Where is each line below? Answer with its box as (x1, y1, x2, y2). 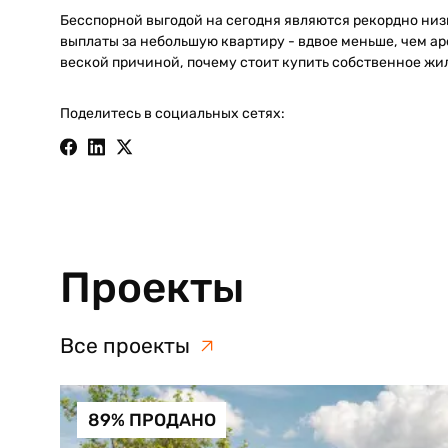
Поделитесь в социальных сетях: (59, 105, 285, 123)
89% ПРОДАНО (87, 410, 216, 431)
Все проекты (59, 333, 190, 359)
